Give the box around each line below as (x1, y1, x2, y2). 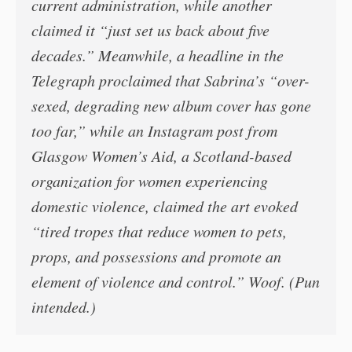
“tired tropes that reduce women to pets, (31, 220, 287, 241)
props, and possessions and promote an (31, 245, 281, 266)
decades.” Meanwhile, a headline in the (31, 44, 284, 65)
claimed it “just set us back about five (31, 19, 269, 40)
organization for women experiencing (31, 170, 268, 191)
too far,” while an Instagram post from (31, 119, 277, 141)
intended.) (31, 295, 96, 317)
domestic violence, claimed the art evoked (31, 195, 298, 216)
